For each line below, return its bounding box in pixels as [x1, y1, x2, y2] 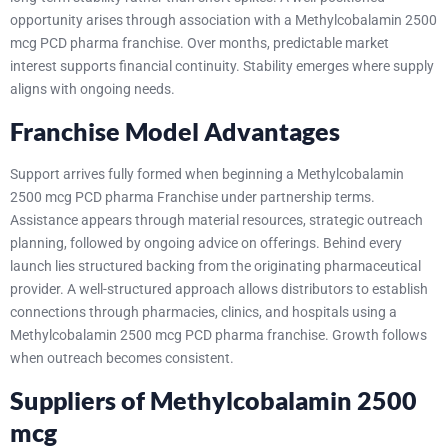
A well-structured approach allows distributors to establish [67, 280, 428, 297]
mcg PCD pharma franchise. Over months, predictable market [10, 34, 389, 51]
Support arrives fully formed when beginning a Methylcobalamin [10, 165, 404, 182]
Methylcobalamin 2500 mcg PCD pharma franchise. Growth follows [10, 326, 427, 343]
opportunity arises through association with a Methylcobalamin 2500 [10, 11, 437, 28]
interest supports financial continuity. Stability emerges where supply [10, 57, 434, 74]
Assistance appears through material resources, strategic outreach [10, 211, 423, 228]
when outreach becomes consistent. [10, 349, 234, 366]
